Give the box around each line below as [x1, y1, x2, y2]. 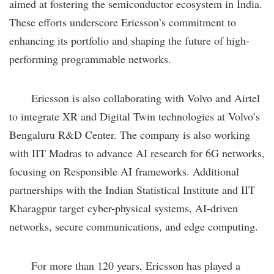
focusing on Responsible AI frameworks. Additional [9, 163, 239, 179]
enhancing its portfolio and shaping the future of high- [9, 32, 250, 48]
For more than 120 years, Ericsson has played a [9, 257, 240, 273]
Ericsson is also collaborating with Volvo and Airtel [9, 90, 260, 105]
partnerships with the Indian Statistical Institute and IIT [9, 182, 255, 197]
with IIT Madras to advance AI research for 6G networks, [9, 145, 265, 160]
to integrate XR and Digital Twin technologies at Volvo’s [9, 108, 260, 124]
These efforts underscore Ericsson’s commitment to [9, 14, 236, 29]
